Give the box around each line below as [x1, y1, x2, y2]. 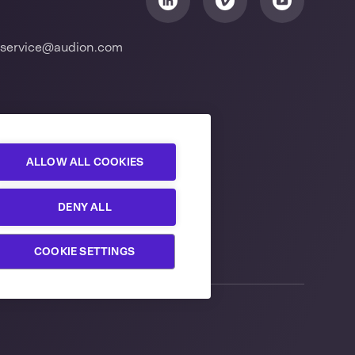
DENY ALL [58, 200, 112, 214]
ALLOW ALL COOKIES [25, 155, 144, 169]
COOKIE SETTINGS [34, 244, 135, 258]
